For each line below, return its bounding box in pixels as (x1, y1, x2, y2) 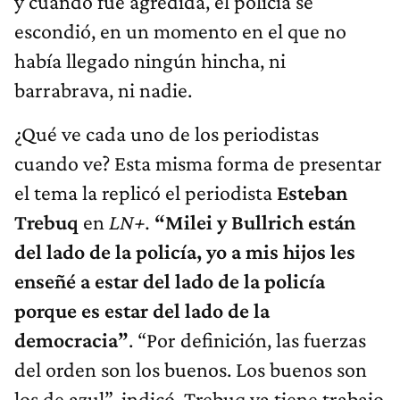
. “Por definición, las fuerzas (129, 327, 366, 352)
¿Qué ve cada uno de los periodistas (14, 121, 319, 146)
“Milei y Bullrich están (154, 209, 355, 234)
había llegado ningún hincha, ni (14, 47, 286, 72)
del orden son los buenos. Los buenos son (14, 356, 367, 381)
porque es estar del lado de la (14, 297, 270, 322)
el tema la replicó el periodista (14, 179, 272, 204)
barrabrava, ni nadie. (14, 77, 192, 102)
